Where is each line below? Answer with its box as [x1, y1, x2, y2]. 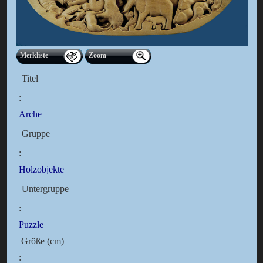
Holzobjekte [18, 164, 64, 175]
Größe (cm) [18, 236, 64, 247]
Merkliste [19, 51, 48, 60]
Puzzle [18, 220, 43, 230]
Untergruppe [21, 184, 69, 194]
